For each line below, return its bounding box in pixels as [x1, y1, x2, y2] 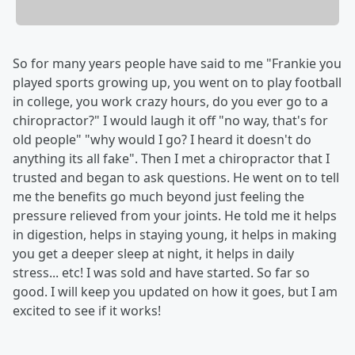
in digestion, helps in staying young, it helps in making [13, 226, 337, 244]
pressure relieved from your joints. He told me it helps [13, 207, 337, 225]
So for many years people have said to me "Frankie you [13, 55, 342, 73]
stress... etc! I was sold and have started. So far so [13, 264, 310, 282]
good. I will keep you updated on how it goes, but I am [13, 283, 338, 301]
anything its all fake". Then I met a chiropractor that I [13, 150, 330, 168]
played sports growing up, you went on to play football [13, 74, 342, 92]
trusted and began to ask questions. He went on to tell [13, 169, 339, 187]
